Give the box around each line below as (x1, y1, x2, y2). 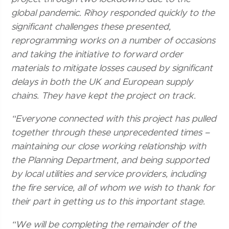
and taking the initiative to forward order (11, 50, 184, 59)
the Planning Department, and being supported (11, 155, 210, 165)
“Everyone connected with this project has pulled (11, 114, 217, 124)
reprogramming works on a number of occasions (11, 36, 216, 45)
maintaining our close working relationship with (11, 142, 207, 151)
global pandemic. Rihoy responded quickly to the (11, 8, 215, 18)
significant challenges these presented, (11, 22, 171, 32)
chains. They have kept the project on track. (11, 91, 196, 101)
